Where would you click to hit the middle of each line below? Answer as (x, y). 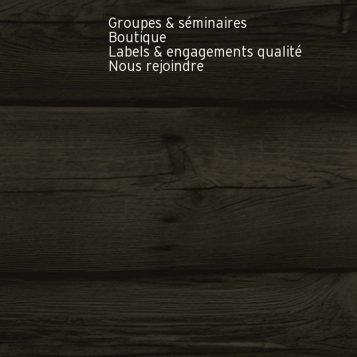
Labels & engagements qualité (205, 52)
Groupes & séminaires (178, 24)
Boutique (137, 38)
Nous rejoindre (156, 67)
